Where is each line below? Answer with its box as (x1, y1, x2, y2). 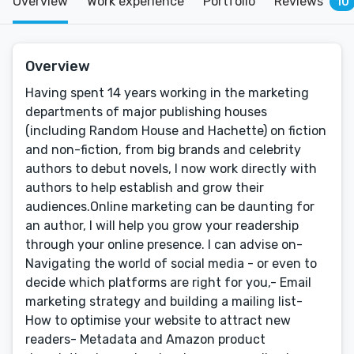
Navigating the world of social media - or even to (25, 256, 317, 271)
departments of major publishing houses (25, 104, 267, 119)
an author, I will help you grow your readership (25, 218, 299, 233)
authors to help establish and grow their (25, 180, 264, 195)
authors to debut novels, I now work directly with (25, 161, 317, 176)
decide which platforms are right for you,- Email (25, 275, 311, 290)
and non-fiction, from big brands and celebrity (25, 142, 301, 157)
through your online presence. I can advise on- (25, 237, 303, 252)
